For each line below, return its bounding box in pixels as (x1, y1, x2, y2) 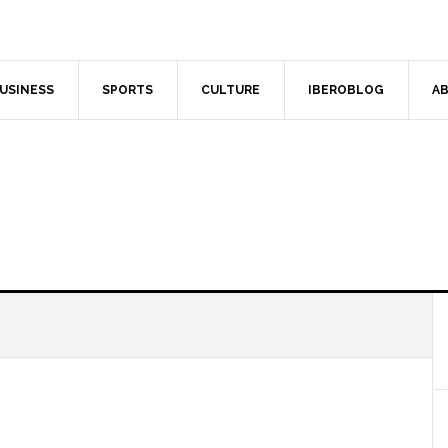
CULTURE (201, 83, 260, 97)
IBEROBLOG (308, 83, 384, 97)
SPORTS (102, 83, 153, 97)
